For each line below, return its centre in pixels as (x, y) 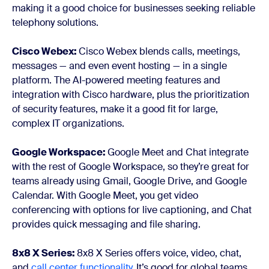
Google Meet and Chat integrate (178, 153)
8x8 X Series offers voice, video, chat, (159, 253)
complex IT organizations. (68, 124)
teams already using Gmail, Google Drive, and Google (129, 181)
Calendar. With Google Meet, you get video (105, 196)
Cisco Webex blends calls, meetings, (159, 52)
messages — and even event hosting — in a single (119, 66)
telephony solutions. (55, 23)
